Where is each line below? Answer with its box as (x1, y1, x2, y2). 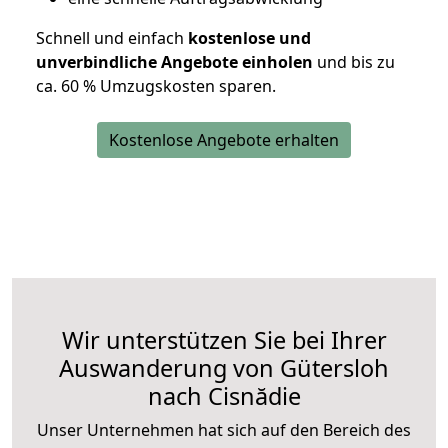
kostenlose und (184, 27, 311, 50)
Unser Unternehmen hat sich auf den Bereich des (37, 419, 411, 442)
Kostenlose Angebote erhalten (109, 129, 339, 152)
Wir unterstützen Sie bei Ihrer (61, 324, 387, 357)
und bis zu (313, 51, 395, 74)
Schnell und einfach (36, 27, 184, 50)
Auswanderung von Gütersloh (59, 352, 389, 385)
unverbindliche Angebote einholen (36, 51, 313, 74)
